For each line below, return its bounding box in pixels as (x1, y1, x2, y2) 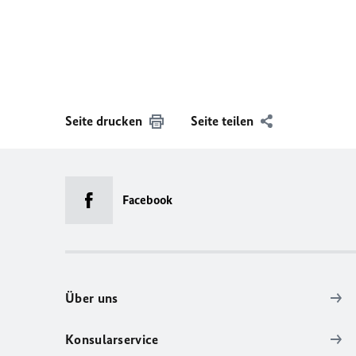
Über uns (65, 290, 118, 307)
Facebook (122, 192, 172, 208)
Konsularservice (65, 331, 159, 348)
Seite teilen (191, 113, 253, 130)
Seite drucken (65, 113, 142, 130)
